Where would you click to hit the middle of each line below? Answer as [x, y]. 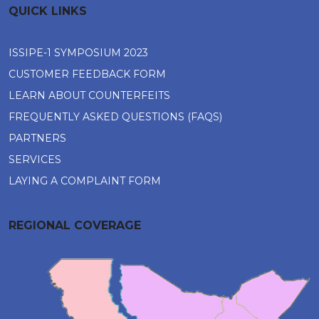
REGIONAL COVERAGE [75, 225]
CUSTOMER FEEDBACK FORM [87, 74]
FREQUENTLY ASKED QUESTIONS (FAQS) [115, 117]
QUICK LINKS [48, 11]
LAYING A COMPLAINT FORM [85, 181]
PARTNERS [37, 138]
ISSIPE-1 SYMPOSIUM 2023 [78, 53]
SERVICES [35, 159]
